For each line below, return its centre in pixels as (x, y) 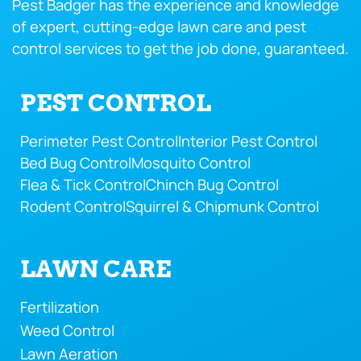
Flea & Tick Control (83, 185)
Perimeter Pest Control (99, 141)
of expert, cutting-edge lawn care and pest (159, 27)
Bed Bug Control (76, 163)
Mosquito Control (191, 163)
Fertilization (60, 307)
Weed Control (67, 331)
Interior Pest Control (248, 141)
